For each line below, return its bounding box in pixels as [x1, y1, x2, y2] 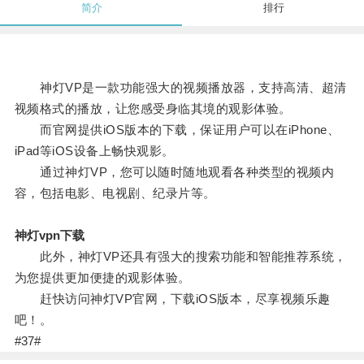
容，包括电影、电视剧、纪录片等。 [14, 186, 216, 201]
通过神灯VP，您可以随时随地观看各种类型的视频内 [14, 165, 335, 180]
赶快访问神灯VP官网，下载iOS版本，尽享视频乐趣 [14, 292, 331, 306]
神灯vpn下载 [14, 228, 84, 243]
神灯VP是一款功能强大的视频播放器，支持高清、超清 [14, 80, 347, 95]
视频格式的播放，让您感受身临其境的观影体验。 [14, 102, 292, 116]
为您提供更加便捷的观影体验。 [14, 271, 191, 285]
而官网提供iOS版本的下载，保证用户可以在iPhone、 [14, 123, 340, 137]
